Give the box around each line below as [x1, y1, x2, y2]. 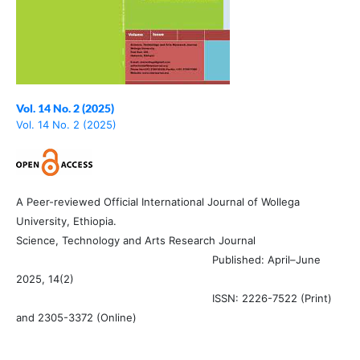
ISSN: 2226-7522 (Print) [15, 292, 332, 305]
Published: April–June [15, 253, 321, 267]
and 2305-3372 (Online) [15, 311, 137, 325]
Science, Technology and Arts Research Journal [15, 234, 256, 247]
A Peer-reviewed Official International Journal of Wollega [15, 195, 300, 209]
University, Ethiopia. [15, 215, 117, 228]
